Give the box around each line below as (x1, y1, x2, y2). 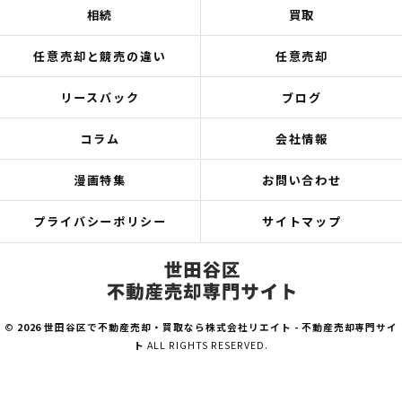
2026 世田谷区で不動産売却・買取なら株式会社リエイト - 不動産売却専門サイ (16, 320, 398, 335)
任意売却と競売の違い (32, 48, 168, 65)
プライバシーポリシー (32, 213, 168, 230)
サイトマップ (261, 213, 343, 230)
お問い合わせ (261, 171, 343, 188)
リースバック (60, 89, 140, 106)
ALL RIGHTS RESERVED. (144, 338, 268, 353)
